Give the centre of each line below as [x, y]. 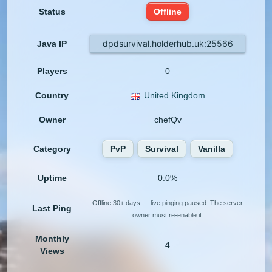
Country [52, 96]
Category [52, 149]
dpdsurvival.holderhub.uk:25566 [168, 44]
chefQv [168, 120]
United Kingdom [174, 96]
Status [52, 12]
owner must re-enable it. [168, 215]
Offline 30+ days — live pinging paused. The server [168, 203]
